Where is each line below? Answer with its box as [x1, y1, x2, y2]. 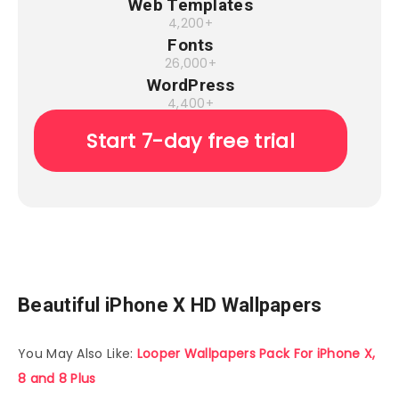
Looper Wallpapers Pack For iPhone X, [136, 345, 376, 363]
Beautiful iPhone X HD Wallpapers [18, 293, 322, 316]
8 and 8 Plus [18, 370, 96, 388]
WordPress [147, 75, 234, 96]
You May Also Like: [18, 345, 137, 363]
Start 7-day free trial [86, 126, 295, 155]
